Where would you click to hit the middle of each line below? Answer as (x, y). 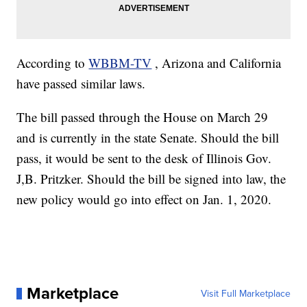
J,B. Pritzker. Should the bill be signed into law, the (151, 179)
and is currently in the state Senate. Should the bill (148, 138)
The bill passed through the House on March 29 (143, 117)
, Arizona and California (218, 63)
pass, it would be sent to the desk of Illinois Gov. (144, 158)
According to (53, 63)
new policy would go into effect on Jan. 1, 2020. (144, 199)
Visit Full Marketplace (245, 294)
